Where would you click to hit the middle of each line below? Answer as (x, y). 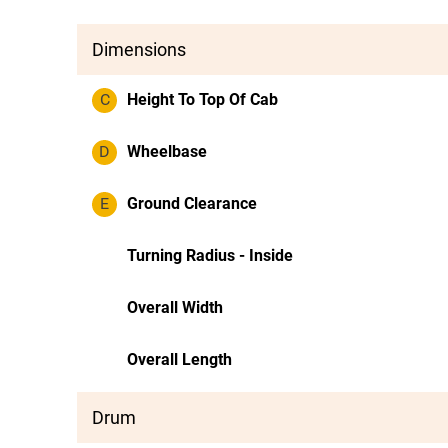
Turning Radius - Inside (210, 255)
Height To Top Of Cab (202, 99)
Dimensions (139, 49)
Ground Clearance (192, 203)
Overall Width (175, 307)
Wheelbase (167, 151)
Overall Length (179, 359)
